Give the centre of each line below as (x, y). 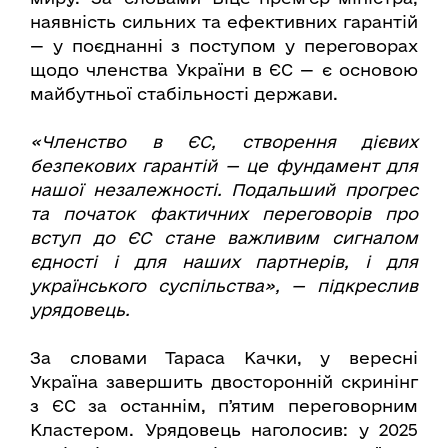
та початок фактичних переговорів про (224, 214)
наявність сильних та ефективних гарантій (224, 22)
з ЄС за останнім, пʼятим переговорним (224, 406)
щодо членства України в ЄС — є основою (224, 70)
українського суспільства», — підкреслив (224, 286)
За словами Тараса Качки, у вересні (224, 358)
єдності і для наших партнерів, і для (224, 262)
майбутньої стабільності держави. (184, 94)
